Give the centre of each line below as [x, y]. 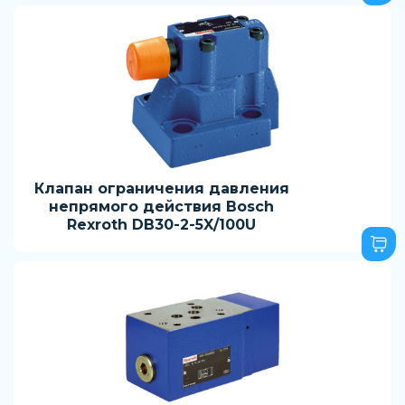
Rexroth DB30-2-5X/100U [161, 225]
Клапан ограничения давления [161, 188]
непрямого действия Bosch [161, 207]
